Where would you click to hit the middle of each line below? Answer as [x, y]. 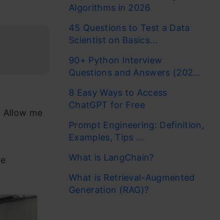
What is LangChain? [111, 157]
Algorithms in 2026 [110, 8]
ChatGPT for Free [108, 105]
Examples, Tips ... [106, 137]
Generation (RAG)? [109, 190]
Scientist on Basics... [113, 40]
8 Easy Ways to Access [118, 93]
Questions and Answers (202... [135, 72]
